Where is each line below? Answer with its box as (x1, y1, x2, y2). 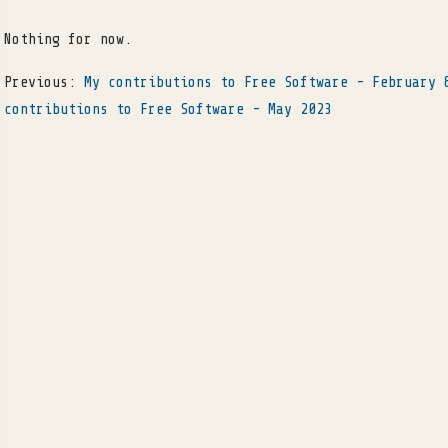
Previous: (4, 73, 84, 91)
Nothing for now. (4, 30, 132, 48)
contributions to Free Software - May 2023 (4, 100, 332, 118)
